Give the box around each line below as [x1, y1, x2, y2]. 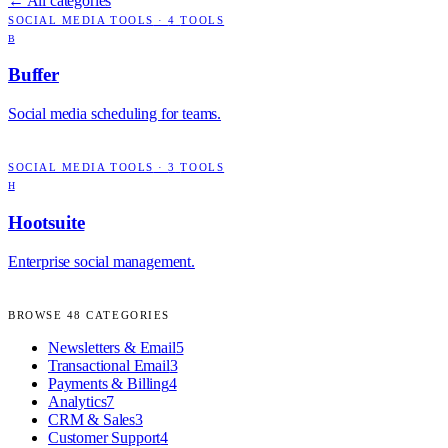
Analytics [48, 392, 107, 410]
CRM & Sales [48, 410, 136, 428]
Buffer [8, 64, 59, 86]
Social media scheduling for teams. [8, 105, 222, 123]
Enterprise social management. [8, 252, 195, 270]
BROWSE [8, 308, 67, 321]
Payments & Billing [48, 374, 169, 392]
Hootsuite [8, 211, 85, 233]
